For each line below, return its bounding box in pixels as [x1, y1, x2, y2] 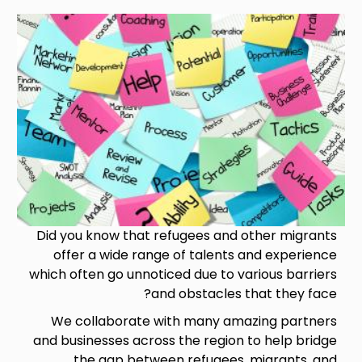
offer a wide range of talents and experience [53, 245, 337, 264]
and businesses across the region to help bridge [32, 330, 337, 350]
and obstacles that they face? [150, 284, 337, 303]
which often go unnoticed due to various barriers [28, 264, 337, 284]
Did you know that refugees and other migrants [36, 225, 337, 245]
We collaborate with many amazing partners [50, 311, 337, 330]
